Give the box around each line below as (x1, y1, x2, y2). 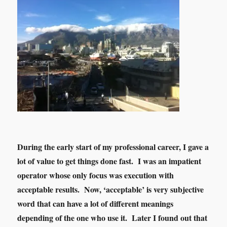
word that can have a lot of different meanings (17, 197, 174, 209)
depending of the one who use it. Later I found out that (17, 211, 208, 223)
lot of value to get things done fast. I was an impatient (17, 155, 202, 167)
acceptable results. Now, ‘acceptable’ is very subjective (17, 183, 204, 195)
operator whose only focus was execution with (17, 169, 174, 181)
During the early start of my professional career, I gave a (17, 140, 209, 153)
